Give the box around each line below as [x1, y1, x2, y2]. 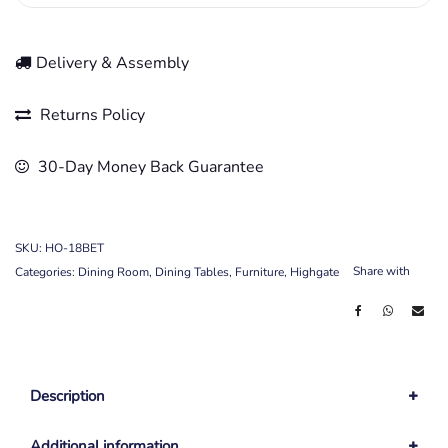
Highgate [290, 263, 339, 280]
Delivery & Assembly [36, 51, 189, 74]
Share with [353, 262, 410, 279]
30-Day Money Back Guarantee [34, 155, 264, 178]
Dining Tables [155, 263, 229, 280]
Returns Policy [36, 103, 145, 126]
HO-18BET [45, 239, 104, 256]
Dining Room [78, 263, 149, 280]
